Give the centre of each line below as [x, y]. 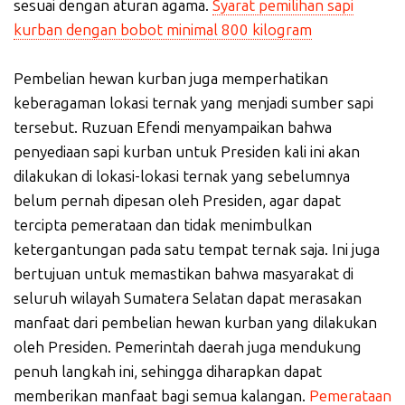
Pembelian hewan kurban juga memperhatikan [171, 78]
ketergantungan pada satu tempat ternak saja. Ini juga [197, 249]
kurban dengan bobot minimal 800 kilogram [163, 29]
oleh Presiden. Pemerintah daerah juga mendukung [188, 347]
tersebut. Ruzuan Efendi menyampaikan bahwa [173, 127]
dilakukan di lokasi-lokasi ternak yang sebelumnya [182, 176]
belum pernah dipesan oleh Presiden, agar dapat [177, 200]
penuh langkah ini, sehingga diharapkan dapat [168, 371]
